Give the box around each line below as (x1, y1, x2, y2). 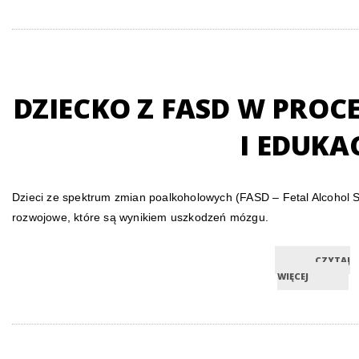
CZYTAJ (315, 254, 350, 266)
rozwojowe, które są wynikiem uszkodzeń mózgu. (12, 211, 269, 224)
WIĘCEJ (276, 270, 309, 282)
